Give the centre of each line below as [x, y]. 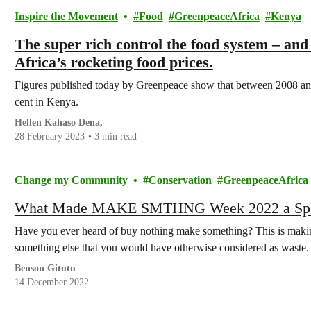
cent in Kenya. [46, 102]
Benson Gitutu [45, 268]
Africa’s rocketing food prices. [114, 62]
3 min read [115, 136]
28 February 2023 [49, 136]
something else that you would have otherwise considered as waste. [161, 247]
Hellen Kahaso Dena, [58, 123]
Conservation [180, 180]
